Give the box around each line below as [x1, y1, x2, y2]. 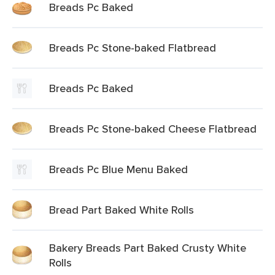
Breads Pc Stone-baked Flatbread [49, 40, 216, 55]
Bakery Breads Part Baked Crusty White [49, 240, 246, 255]
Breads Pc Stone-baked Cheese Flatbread [49, 121, 257, 136]
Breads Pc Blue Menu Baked [49, 161, 188, 177]
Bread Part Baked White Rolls [49, 202, 194, 217]
